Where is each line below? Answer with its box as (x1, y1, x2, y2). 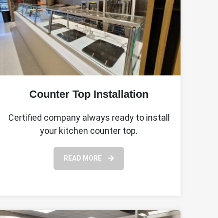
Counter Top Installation (29, 88, 149, 100)
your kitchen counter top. (40, 125, 138, 136)
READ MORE (64, 154, 104, 162)
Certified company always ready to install (8, 112, 170, 123)
